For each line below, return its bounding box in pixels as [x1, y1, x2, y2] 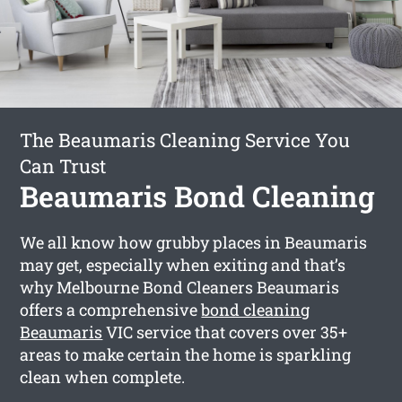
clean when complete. [20, 365, 186, 388]
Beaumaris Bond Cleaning [20, 176, 376, 215]
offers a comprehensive [20, 298, 202, 320]
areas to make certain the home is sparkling [20, 343, 352, 365]
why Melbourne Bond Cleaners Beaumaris [20, 275, 340, 298]
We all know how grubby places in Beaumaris [20, 231, 368, 253]
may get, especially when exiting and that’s [20, 253, 346, 275]
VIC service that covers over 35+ [102, 320, 348, 343]
